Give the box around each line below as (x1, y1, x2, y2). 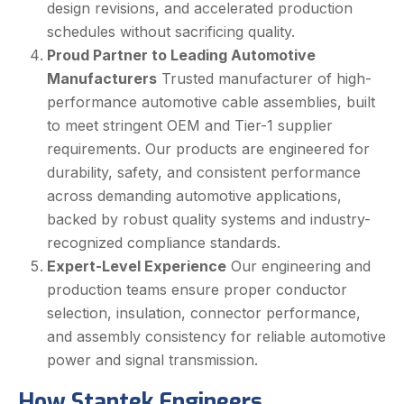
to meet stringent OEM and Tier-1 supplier (47, 116, 333, 135)
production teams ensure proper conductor (47, 280, 347, 299)
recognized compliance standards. (47, 234, 280, 252)
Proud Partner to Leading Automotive (47, 46, 316, 65)
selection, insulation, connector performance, (47, 304, 361, 323)
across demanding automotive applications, (47, 187, 342, 206)
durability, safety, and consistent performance (47, 163, 361, 182)
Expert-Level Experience (47, 257, 226, 276)
